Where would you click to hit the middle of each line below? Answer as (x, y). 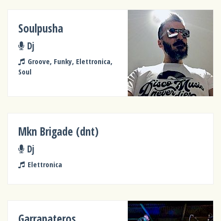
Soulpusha (41, 28)
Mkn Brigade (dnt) (59, 131)
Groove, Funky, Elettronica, (70, 61)
